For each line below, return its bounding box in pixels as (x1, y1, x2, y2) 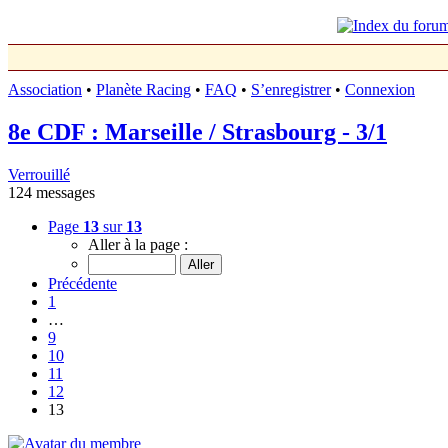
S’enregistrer (251, 81, 331, 98)
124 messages (8, 183, 95, 201)
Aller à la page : (88, 235, 188, 253)
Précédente (48, 274, 117, 292)
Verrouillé (8, 165, 70, 183)
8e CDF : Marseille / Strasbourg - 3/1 (8, 118, 387, 145)
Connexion (345, 81, 415, 98)
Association (8, 81, 82, 98)
